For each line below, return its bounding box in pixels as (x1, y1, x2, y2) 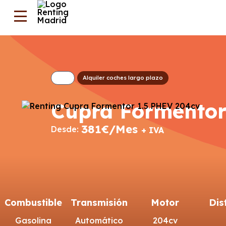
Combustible (5, 196, 63, 208)
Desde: (50, 124, 79, 134)
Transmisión (71, 196, 128, 208)
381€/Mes (81, 122, 141, 136)
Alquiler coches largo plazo (82, 74, 163, 82)
